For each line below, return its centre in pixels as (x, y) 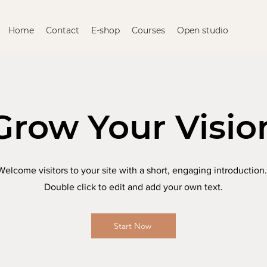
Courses (148, 30)
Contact (63, 30)
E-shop (105, 30)
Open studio (203, 30)
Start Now (132, 226)
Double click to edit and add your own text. (133, 187)
